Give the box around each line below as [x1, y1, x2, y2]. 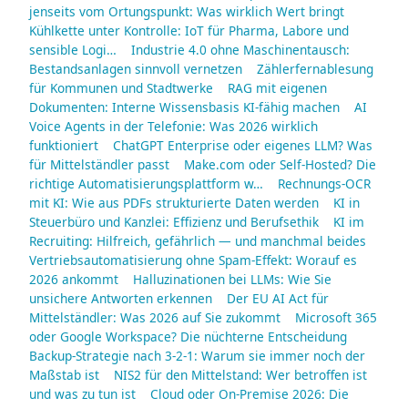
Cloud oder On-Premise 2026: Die [150, 384, 349, 403]
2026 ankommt [29, 270, 118, 288]
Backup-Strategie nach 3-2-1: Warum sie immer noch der [29, 346, 365, 364]
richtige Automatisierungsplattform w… [29, 174, 263, 192]
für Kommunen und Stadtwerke [29, 78, 213, 97]
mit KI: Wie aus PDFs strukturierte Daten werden [29, 193, 319, 211]
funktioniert [29, 136, 98, 154]
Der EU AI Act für [227, 289, 329, 307]
